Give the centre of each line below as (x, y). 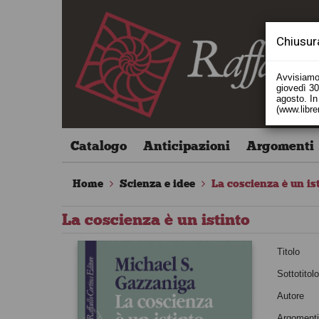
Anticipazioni (186, 146)
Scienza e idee (157, 184)
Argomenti (280, 146)
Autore (291, 296)
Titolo (289, 252)
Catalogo (98, 146)
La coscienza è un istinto (156, 220)
